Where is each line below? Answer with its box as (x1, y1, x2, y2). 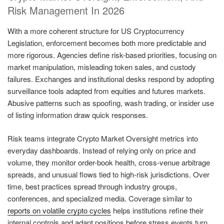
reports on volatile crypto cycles (7, 204, 111, 215)
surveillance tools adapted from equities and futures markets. (7, 85, 205, 96)
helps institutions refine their (111, 204, 203, 215)
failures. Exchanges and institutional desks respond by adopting (7, 73, 214, 84)
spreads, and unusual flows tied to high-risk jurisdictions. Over (7, 168, 209, 179)
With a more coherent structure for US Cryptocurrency (7, 25, 184, 36)
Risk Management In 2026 (7, 3, 124, 18)
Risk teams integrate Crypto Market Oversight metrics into (7, 132, 198, 143)
